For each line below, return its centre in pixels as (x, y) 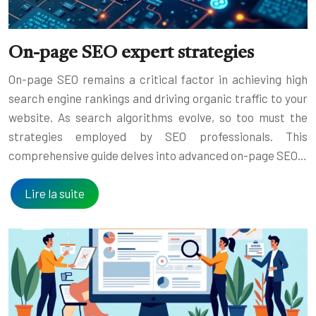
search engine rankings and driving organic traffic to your (158, 98)
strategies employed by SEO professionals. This (158, 136)
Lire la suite (55, 193)
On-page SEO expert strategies (131, 53)
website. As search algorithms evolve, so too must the (158, 117)
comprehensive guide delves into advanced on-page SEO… (158, 155)
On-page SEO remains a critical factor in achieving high (158, 79)
